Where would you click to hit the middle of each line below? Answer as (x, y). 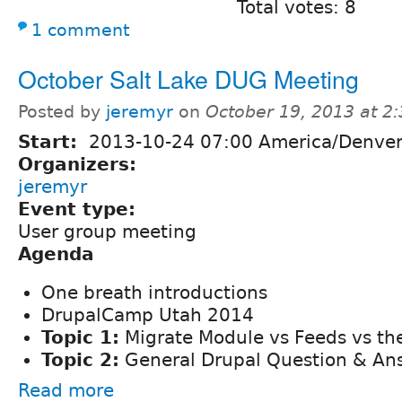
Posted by (62, 112)
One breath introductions (154, 293)
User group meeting (107, 232)
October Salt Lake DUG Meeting (188, 79)
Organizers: (80, 165)
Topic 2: (80, 360)
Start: (51, 142)
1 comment (80, 31)
